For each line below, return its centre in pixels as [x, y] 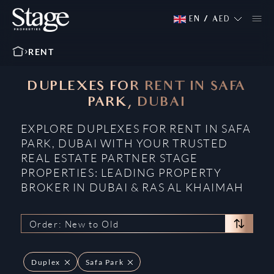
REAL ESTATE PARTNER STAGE [109, 158]
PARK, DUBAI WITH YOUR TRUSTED [124, 143]
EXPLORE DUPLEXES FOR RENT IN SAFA [136, 128]
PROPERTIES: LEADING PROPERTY [121, 172]
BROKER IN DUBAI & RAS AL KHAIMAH [132, 187]
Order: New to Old [74, 224]
